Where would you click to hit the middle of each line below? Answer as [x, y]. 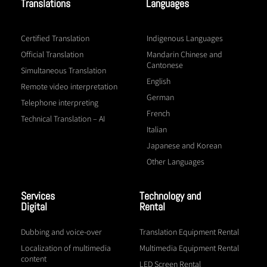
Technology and [170, 195]
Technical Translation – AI [63, 118]
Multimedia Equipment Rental [189, 248]
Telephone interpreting [60, 102]
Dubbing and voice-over [61, 232]
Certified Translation [55, 38]
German [160, 97]
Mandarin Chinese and [184, 54]
